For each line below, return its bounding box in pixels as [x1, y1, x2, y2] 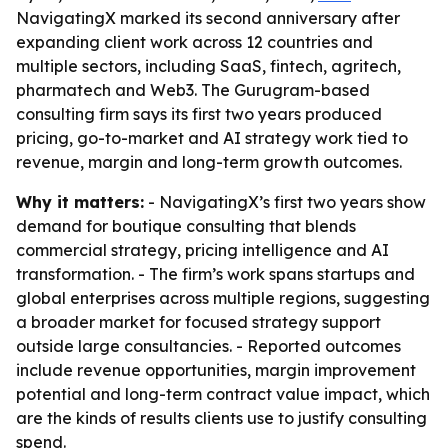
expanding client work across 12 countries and [16, 32, 373, 52]
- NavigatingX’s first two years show [144, 192, 426, 212]
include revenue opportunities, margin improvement [16, 360, 416, 380]
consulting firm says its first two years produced [16, 104, 382, 124]
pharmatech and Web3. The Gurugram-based [16, 80, 370, 100]
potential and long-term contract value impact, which [16, 384, 430, 404]
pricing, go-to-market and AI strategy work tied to [16, 128, 408, 148]
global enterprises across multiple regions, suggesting [16, 288, 430, 308]
